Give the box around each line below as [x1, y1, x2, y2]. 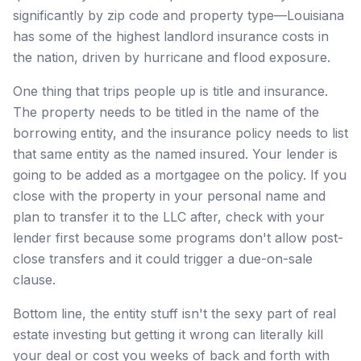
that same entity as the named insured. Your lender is [13, 145, 338, 162]
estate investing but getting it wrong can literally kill [13, 326, 323, 342]
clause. [13, 271, 56, 288]
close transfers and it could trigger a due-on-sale [13, 250, 313, 267]
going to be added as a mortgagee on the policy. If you [13, 166, 346, 183]
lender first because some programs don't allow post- [13, 229, 343, 246]
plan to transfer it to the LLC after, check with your [13, 208, 325, 225]
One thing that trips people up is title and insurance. [13, 82, 328, 99]
